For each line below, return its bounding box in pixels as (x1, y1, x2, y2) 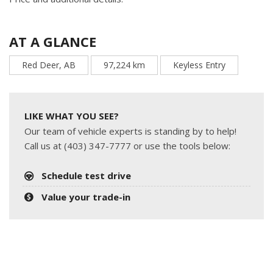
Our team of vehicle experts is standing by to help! (24, 125, 236, 138)
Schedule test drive (41, 169, 132, 182)
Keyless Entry (173, 59, 225, 71)
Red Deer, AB (22, 59, 76, 71)
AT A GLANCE (9, 32, 96, 51)
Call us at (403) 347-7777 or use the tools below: (24, 140, 230, 152)
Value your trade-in (41, 191, 131, 204)
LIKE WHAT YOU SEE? (24, 110, 119, 122)
